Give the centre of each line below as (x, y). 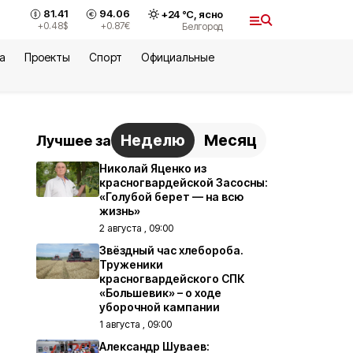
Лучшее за (74, 140)
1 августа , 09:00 (136, 324)
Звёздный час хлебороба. (171, 250)
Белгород (203, 26)
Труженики (131, 264)
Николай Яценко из (153, 168)
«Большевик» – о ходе (160, 293)
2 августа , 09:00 (136, 228)
